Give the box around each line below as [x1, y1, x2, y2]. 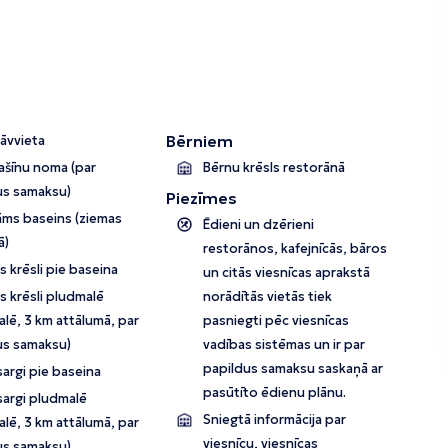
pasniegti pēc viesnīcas [203, 312, 350, 330]
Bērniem [166, 131, 234, 152]
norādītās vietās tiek [203, 288, 333, 306]
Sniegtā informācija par [203, 411, 347, 429]
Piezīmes [166, 188, 238, 209]
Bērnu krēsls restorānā [203, 159, 346, 177]
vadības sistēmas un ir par [203, 336, 366, 354]
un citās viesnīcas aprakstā [203, 264, 371, 282]
